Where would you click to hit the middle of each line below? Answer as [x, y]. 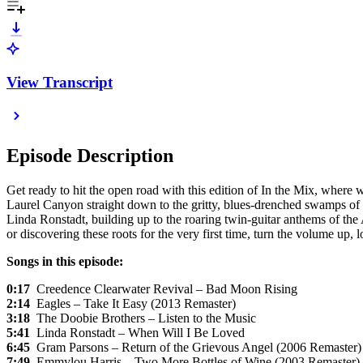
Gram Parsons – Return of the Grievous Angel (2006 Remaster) [196, 348]
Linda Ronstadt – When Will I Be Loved [137, 333]
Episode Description [90, 156]
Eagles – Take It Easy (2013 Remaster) [133, 304]
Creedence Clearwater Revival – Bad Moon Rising [164, 289]
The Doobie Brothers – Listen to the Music [143, 318]
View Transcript [60, 82]
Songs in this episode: [65, 262]
